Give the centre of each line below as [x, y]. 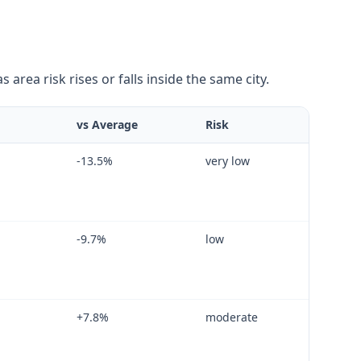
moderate [232, 317]
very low [228, 160]
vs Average [107, 124]
